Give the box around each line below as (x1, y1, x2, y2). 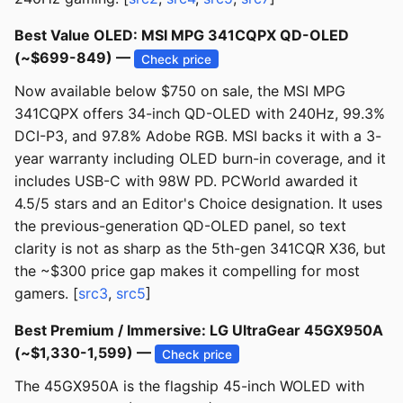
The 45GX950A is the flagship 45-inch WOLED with (14, 377, 364, 396)
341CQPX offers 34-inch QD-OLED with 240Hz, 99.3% (14, 104, 385, 123)
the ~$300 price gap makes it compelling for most (14, 262, 360, 281)
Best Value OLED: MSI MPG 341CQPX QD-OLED (14, 26, 349, 45)
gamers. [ (14, 284, 78, 303)
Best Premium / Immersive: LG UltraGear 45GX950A (14, 321, 383, 340)
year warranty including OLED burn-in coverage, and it (14, 149, 386, 168)
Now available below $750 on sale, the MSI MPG (14, 82, 345, 101)
